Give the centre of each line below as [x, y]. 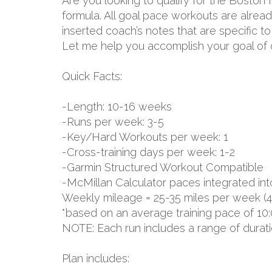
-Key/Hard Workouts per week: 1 [145, 137]
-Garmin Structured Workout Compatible [163, 167]
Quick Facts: [92, 76]
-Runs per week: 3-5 [113, 122]
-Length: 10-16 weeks [117, 107]
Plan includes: [96, 258]
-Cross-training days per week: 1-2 [148, 152]
